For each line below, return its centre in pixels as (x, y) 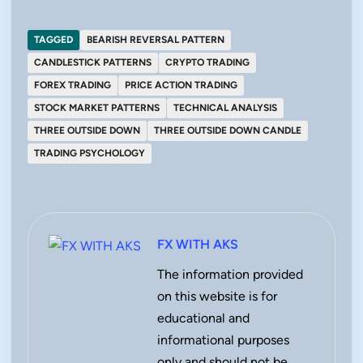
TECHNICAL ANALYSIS (225, 108)
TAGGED (53, 40)
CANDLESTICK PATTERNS (93, 62)
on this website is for (217, 296)
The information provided (230, 274)
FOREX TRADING (73, 85)
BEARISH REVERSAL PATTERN (156, 40)
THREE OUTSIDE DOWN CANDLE (228, 130)
